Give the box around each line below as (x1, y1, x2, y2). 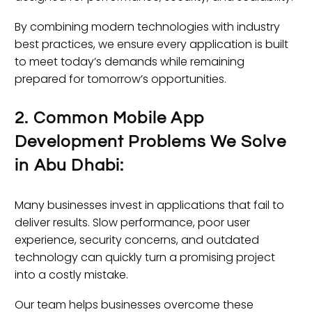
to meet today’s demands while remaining (15, 53, 244, 70)
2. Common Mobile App (15, 109, 205, 127)
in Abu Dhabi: (15, 156, 125, 174)
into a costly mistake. (15, 266, 128, 283)
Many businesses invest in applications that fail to (15, 196, 284, 213)
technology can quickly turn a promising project (15, 249, 275, 265)
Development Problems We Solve (15, 132, 286, 150)
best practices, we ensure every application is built (15, 36, 288, 52)
